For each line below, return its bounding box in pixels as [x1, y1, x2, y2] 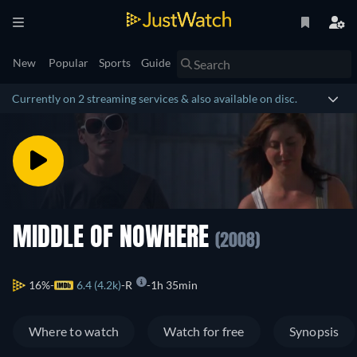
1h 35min [151, 278, 198, 292]
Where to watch [29, 324, 120, 339]
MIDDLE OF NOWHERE [13, 226, 215, 252]
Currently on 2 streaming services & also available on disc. [12, 92, 297, 105]
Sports [99, 56, 131, 69]
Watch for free [163, 324, 245, 339]
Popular [49, 56, 88, 69]
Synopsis [288, 324, 339, 339]
